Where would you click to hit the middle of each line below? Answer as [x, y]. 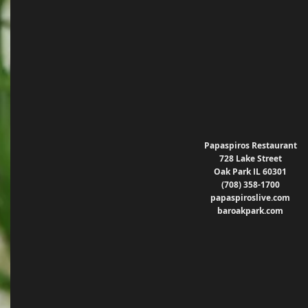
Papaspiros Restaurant [250, 146]
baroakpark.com [250, 211]
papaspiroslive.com [250, 198]
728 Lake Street [250, 159]
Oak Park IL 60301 [250, 172]
